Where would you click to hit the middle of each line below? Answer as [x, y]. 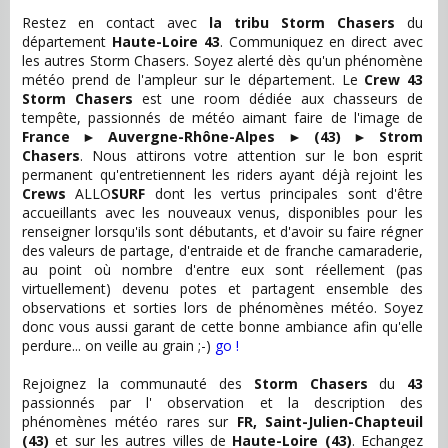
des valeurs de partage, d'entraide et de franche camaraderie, [222, 250]
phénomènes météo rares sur [129, 421]
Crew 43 [394, 79]
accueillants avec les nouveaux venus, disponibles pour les [222, 212]
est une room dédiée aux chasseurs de [278, 98]
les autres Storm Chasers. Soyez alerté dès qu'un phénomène [222, 60]
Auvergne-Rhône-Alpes [192, 136]
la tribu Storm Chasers [302, 22]
